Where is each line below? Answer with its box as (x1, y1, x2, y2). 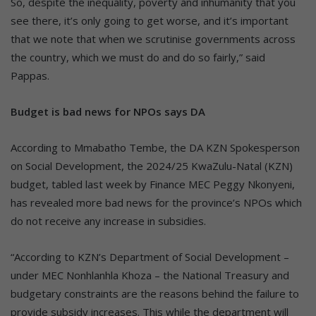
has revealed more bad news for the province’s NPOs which (11, 195, 302, 209)
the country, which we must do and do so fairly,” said (11, 49, 265, 64)
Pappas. (11, 68, 49, 83)
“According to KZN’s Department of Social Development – (11, 249, 289, 264)
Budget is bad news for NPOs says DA (11, 104, 205, 119)
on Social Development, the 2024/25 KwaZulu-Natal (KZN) (11, 158, 293, 173)
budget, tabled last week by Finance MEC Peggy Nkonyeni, (11, 176, 295, 191)
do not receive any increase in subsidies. (11, 213, 206, 228)
